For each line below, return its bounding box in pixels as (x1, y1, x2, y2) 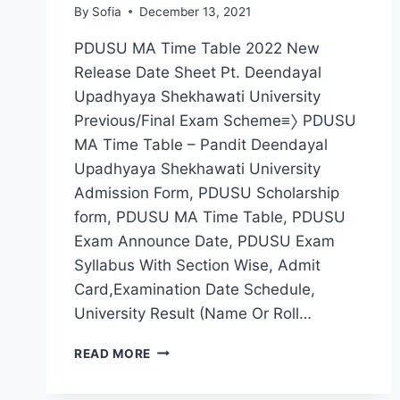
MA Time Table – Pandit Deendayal (74, 135, 328, 154)
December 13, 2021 (139, 4, 252, 19)
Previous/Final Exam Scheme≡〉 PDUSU (74, 111, 356, 129)
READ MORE (74, 346, 152, 361)
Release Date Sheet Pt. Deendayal (74, 62, 321, 81)
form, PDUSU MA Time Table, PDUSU (74, 207, 346, 226)
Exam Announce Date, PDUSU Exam (74, 231, 335, 250)
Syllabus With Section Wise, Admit (74, 255, 321, 274)
